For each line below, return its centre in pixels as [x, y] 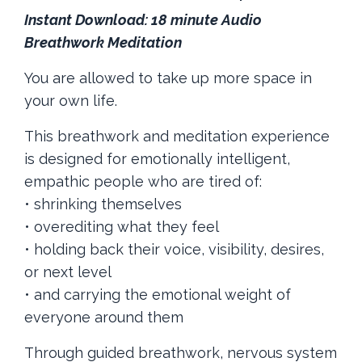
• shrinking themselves [103, 204]
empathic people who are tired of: [143, 181]
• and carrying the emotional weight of [158, 294]
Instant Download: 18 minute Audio [143, 19]
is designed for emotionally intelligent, [157, 158]
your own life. [71, 100]
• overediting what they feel [122, 226]
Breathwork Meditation [105, 42]
